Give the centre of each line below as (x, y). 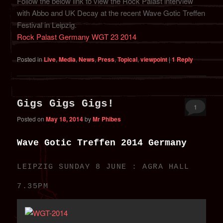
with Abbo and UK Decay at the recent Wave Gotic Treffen (111, 12)
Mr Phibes (107, 119)
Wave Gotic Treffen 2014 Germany (102, 143)
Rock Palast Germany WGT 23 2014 (77, 36)
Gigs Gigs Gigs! (66, 104)
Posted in (30, 59)
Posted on (32, 119)
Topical (128, 59)
